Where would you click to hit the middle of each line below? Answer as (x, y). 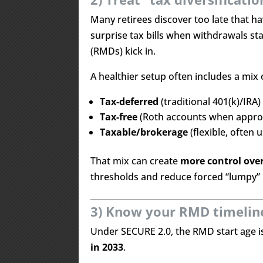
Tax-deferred (129, 102)
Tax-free (119, 117)
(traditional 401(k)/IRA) (210, 102)
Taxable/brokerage (144, 132)
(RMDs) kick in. (123, 51)
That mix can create (136, 161)
